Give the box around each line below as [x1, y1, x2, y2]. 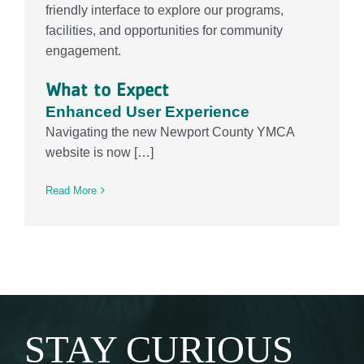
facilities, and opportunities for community [45, 23, 283, 37]
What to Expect [45, 78, 169, 100]
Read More [45, 184, 97, 197]
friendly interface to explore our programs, [45, 2, 284, 17]
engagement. [45, 43, 121, 58]
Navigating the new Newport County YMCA [45, 124, 294, 139]
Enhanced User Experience [45, 102, 249, 120]
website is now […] [45, 145, 154, 159]
